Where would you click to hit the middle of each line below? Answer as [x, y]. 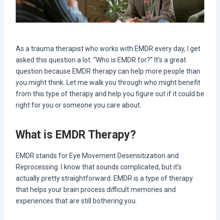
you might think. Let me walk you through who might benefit [108, 82]
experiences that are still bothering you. [76, 201]
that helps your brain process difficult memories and [96, 189]
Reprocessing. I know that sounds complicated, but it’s [98, 167]
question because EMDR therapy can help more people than [108, 71]
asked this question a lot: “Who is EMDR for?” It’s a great [101, 60]
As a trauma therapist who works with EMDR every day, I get [108, 48]
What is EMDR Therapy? [76, 135]
